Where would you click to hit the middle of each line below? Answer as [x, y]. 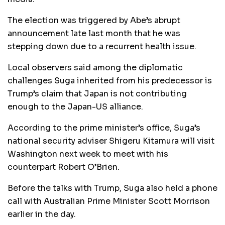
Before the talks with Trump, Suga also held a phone [113, 188]
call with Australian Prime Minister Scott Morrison [109, 201]
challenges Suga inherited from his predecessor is [110, 80]
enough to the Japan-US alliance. [75, 106]
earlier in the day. [42, 214]
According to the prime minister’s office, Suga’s [104, 128]
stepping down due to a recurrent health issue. [102, 46]
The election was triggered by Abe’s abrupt [94, 20]
